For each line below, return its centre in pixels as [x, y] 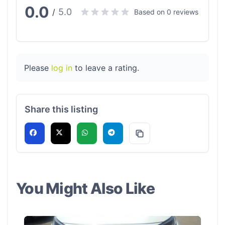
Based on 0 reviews [166, 12]
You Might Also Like [85, 188]
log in [62, 68]
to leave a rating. [106, 68]
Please [38, 68]
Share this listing [61, 109]
